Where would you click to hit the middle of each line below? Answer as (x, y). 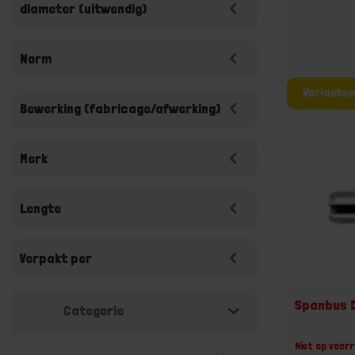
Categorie (94, 310)
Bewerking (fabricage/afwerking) (120, 108)
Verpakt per (56, 258)
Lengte (40, 208)
